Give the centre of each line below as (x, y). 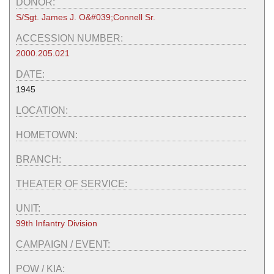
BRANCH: (40, 159)
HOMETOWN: (48, 135)
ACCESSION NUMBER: (71, 38)
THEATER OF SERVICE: (73, 183)
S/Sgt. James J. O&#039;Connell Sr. (86, 17)
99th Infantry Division (57, 223)
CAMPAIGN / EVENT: (64, 244)
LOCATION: (43, 110)
